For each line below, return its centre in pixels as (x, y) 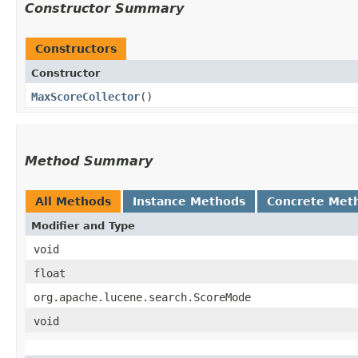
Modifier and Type (83, 226)
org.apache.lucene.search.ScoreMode (142, 297)
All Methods (73, 201)
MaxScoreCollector (86, 97)
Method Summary (89, 161)
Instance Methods (189, 201)
